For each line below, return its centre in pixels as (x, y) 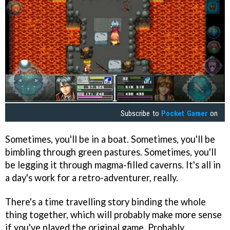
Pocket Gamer (185, 113)
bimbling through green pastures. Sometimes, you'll (111, 152)
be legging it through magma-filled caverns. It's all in (113, 165)
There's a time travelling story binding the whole (106, 202)
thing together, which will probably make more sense (113, 214)
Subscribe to (141, 113)
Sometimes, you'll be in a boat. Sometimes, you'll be (110, 139)
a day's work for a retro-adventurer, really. (92, 177)
